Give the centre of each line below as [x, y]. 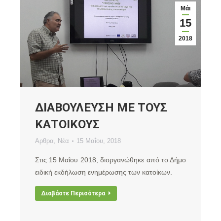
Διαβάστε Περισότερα [73, 194]
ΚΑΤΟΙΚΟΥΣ [67, 125]
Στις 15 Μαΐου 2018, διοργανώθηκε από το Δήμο [110, 160]
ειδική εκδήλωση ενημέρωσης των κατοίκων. [103, 172]
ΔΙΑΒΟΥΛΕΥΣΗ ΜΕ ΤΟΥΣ [101, 108]
